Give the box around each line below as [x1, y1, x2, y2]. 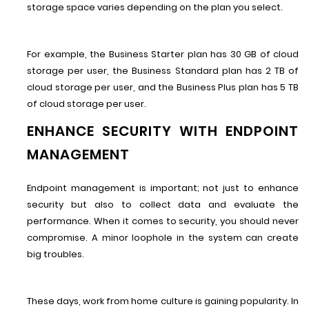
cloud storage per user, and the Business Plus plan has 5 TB [27, 81, 299, 94]
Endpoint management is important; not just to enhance [27, 181, 299, 195]
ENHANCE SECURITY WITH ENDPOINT [27, 121, 299, 141]
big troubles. [27, 248, 86, 261]
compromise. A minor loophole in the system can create [27, 231, 299, 244]
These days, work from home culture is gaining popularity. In [27, 295, 299, 308]
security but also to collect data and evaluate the [27, 198, 299, 211]
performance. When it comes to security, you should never [27, 215, 299, 228]
